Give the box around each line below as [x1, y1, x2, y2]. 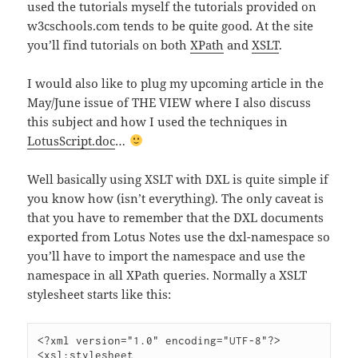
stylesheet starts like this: [27, 285, 172, 302]
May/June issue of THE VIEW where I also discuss [27, 93, 312, 110]
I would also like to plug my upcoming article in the [27, 74, 324, 91]
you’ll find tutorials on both [27, 36, 191, 53]
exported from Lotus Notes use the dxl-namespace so [27, 228, 331, 245]
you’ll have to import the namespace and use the [27, 247, 306, 264]
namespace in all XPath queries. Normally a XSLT [27, 266, 308, 283]
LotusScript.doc [27, 132, 116, 149]
